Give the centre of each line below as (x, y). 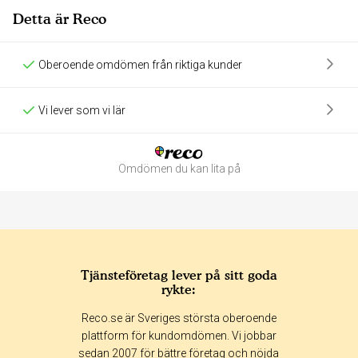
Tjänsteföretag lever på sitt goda (179, 274)
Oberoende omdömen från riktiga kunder (140, 64)
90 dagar (218, 334)
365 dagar (140, 334)
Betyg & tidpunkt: (80, 308)
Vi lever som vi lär (82, 110)
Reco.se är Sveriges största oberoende (179, 318)
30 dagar (296, 334)
